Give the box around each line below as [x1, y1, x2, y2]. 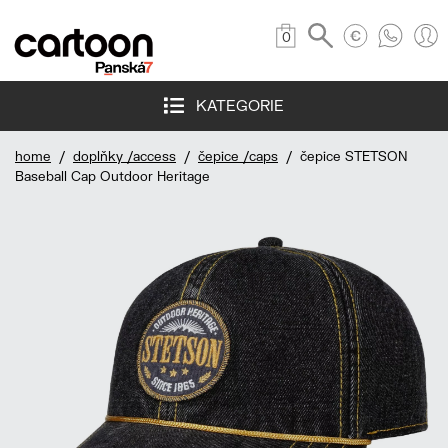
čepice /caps [198, 148, 278, 165]
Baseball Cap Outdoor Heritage [15, 168, 210, 185]
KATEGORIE [184, 96, 284, 115]
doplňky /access [73, 148, 176, 165]
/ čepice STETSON [278, 148, 408, 165]
